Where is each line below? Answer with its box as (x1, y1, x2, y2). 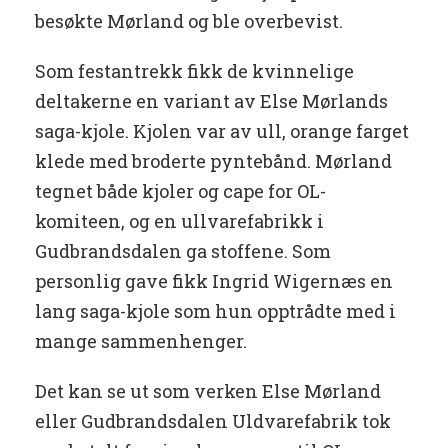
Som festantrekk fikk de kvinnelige (35, 59, 354, 84)
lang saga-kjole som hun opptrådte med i (35, 299, 396, 324)
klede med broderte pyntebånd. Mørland (35, 149, 392, 174)
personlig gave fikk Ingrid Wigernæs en (35, 269, 393, 294)
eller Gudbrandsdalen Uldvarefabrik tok (35, 409, 391, 434)
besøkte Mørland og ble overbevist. (35, 9, 343, 34)
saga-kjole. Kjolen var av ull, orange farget (35, 119, 409, 144)
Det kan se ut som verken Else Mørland (35, 379, 381, 404)
